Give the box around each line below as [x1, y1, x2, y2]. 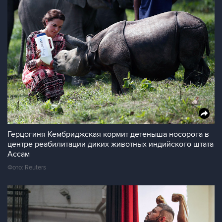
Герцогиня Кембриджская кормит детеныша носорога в [7, 129, 209, 139]
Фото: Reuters [7, 164, 46, 171]
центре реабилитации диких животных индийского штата [7, 139, 214, 149]
